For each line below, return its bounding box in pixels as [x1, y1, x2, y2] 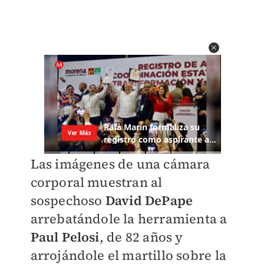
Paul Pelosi [30, 227, 100, 246]
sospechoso [30, 191, 105, 209]
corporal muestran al [30, 173, 163, 191]
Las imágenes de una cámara [30, 154, 210, 173]
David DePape [105, 191, 193, 209]
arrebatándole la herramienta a [30, 209, 227, 227]
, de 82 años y [99, 227, 183, 246]
